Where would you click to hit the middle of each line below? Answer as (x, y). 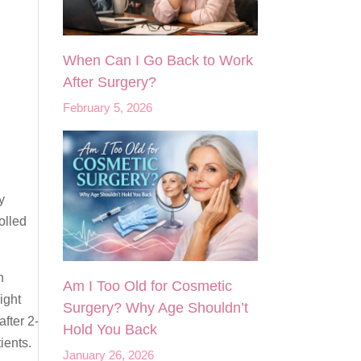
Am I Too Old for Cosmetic (148, 286)
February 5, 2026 (108, 108)
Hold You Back (110, 329)
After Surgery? (110, 83)
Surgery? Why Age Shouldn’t (156, 307)
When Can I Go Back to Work (158, 61)
